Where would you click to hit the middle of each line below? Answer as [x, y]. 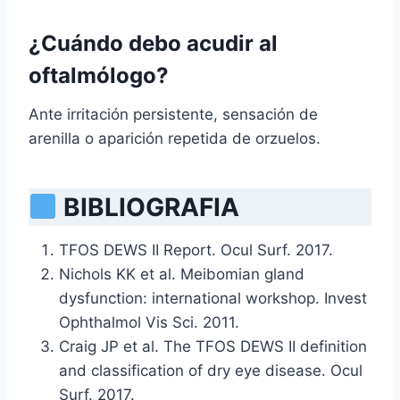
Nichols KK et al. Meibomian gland [182, 275]
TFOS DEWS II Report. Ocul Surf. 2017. [196, 250]
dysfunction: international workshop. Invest [213, 299]
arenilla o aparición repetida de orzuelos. [175, 139]
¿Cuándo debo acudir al [153, 44]
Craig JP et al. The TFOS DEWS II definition [213, 347]
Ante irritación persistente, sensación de [173, 115]
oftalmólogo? [99, 76]
